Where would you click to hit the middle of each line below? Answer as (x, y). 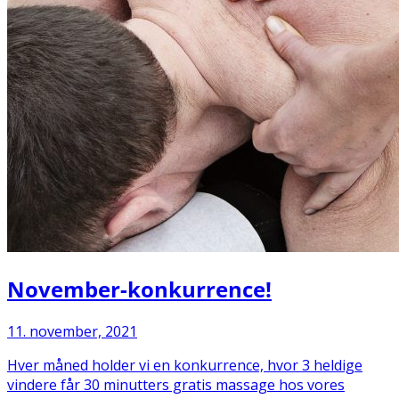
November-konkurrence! (139, 289)
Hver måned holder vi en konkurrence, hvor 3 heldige (185, 365)
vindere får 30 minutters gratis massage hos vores (176, 384)
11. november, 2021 (72, 331)
